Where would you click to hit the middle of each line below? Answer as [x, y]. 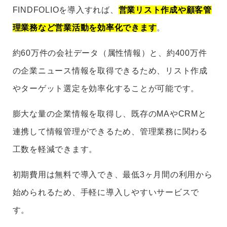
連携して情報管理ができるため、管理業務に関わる [110, 132]
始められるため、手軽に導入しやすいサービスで [106, 193]
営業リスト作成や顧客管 [165, 10]
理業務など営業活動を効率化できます [85, 28]
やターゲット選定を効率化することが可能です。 [106, 89]
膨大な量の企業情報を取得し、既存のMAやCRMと [109, 114]
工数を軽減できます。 [55, 149]
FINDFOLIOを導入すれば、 [65, 10]
